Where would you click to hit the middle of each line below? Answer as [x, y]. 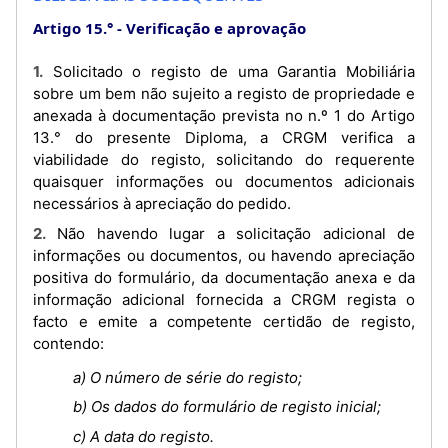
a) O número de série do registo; [187, 377]
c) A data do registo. [143, 436]
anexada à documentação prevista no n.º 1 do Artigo [224, 115]
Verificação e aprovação [216, 28]
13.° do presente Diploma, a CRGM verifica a [224, 137]
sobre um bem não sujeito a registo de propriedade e [224, 93]
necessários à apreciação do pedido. [162, 203]
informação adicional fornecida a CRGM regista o [224, 299]
